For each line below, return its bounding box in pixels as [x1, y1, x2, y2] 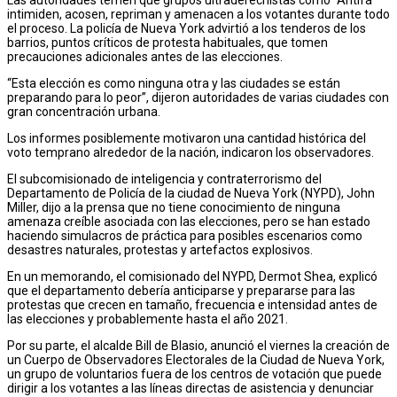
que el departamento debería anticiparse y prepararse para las [7, 283, 355, 298]
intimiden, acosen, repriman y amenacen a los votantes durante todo [7, 6, 390, 21]
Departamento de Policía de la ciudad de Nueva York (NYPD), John [7, 185, 375, 200]
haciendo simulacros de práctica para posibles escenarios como [7, 228, 362, 243]
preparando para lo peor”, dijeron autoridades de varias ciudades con [7, 90, 389, 105]
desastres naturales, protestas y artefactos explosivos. [7, 242, 313, 257]
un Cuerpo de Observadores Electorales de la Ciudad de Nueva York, [7, 352, 385, 367]
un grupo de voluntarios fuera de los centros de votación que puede [7, 366, 382, 381]
